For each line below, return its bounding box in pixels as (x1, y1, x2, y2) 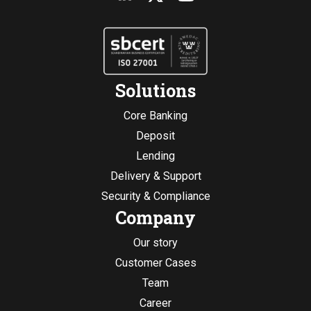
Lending (136, 149, 175, 163)
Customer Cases (115, 256, 196, 270)
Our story (133, 236, 178, 250)
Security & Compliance (101, 190, 210, 203)
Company (115, 206, 196, 230)
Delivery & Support (110, 169, 201, 183)
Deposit (136, 129, 175, 143)
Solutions (115, 79, 196, 103)
